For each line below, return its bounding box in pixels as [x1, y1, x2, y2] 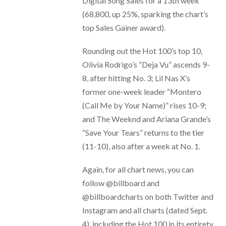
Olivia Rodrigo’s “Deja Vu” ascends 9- [82, 59, 210, 69]
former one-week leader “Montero [82, 86, 201, 96]
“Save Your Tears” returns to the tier [82, 127, 204, 137]
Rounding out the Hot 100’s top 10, [82, 45, 202, 55]
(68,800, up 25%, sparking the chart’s [82, 9, 208, 19]
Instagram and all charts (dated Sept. [82, 205, 207, 215]
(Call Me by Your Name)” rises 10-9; [82, 100, 206, 110]
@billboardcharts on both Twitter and [82, 191, 213, 201]
